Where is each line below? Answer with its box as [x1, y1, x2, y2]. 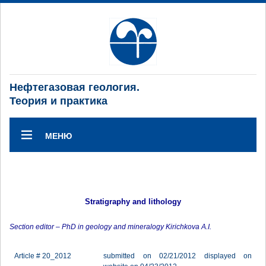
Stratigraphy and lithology [85, 197, 181, 206]
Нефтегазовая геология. [9, 81, 140, 93]
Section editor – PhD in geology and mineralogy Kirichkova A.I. [9, 223, 211, 231]
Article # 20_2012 [14, 252, 71, 260]
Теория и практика [9, 95, 107, 107]
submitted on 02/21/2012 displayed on [103, 252, 252, 260]
